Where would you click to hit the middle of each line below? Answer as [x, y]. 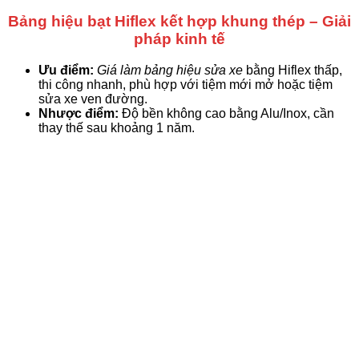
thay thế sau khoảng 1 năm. [117, 127]
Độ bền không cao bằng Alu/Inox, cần [226, 113]
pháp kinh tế [179, 38]
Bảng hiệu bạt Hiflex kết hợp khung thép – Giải [179, 21]
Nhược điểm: [79, 113]
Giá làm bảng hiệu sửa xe [170, 70]
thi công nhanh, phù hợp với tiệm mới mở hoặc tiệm [186, 84]
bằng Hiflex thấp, [292, 70]
